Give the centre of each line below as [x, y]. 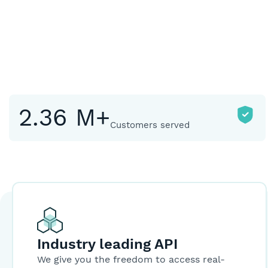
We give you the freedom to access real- [131, 259]
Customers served [150, 125]
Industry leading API [107, 244]
